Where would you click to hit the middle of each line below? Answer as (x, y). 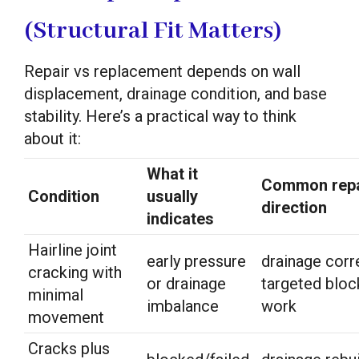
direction (294, 207)
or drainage (186, 283)
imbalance (183, 306)
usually (172, 196)
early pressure (196, 261)
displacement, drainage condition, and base (175, 93)
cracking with (75, 272)
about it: (52, 138)
